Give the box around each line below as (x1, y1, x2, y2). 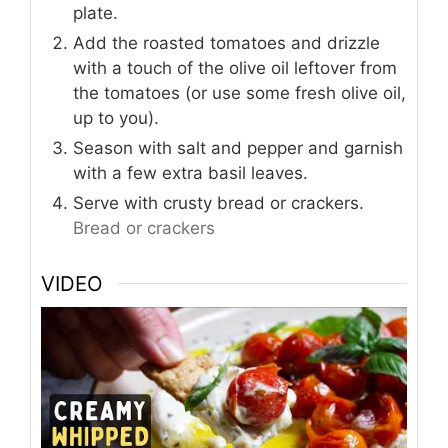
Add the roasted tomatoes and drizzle (73, 33, 380, 54)
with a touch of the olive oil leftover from (73, 58, 397, 79)
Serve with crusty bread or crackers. (73, 193, 364, 214)
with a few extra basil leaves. (73, 163, 308, 184)
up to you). (73, 108, 159, 129)
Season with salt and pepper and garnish (73, 138, 403, 159)
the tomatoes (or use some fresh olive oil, (73, 83, 406, 104)
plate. (73, 3, 118, 24)
